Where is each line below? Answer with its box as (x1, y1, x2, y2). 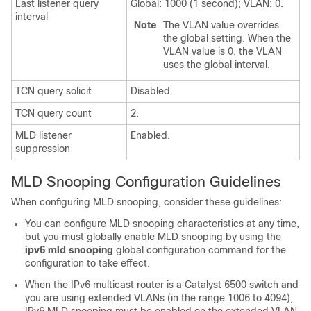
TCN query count (15, 108, 92, 119)
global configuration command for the (116, 244, 286, 255)
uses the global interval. (163, 59, 270, 70)
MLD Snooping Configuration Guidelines (11, 174, 281, 190)
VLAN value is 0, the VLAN (163, 46, 282, 57)
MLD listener (15, 130, 72, 141)
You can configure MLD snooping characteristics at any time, (25, 218, 299, 229)
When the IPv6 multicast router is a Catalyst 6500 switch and (25, 279, 299, 290)
